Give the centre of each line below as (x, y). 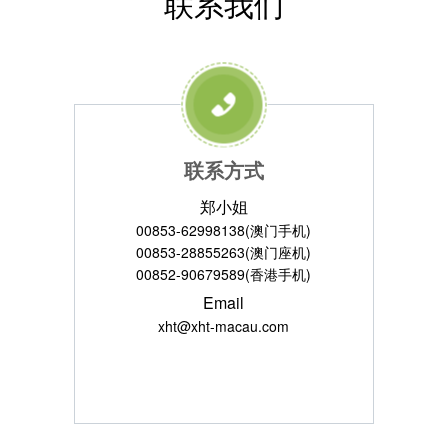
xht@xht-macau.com (224, 326)
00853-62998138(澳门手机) (224, 230)
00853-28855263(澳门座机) (224, 252)
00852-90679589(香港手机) (224, 274)
